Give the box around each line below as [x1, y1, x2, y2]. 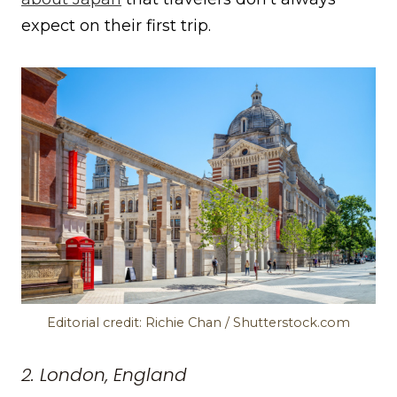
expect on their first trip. [21, 16, 211, 36]
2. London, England [21, 362, 187, 388]
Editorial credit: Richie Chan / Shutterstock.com [47, 315, 350, 331]
